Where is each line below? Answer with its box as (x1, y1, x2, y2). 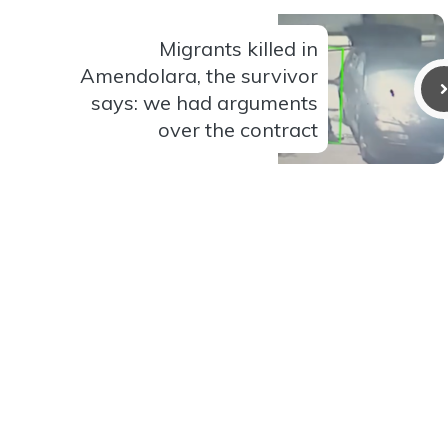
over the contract (158, 117, 318, 143)
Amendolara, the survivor (80, 63, 318, 89)
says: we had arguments (91, 90, 318, 116)
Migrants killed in (159, 36, 318, 62)
